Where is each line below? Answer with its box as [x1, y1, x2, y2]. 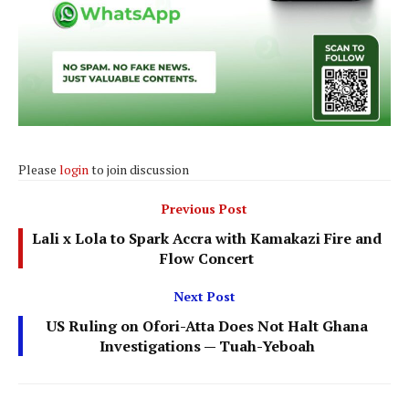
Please [18, 160, 59, 178]
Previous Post [162, 199, 247, 217]
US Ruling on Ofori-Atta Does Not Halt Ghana [46, 315, 368, 336]
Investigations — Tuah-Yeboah [99, 335, 315, 356]
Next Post [173, 287, 236, 305]
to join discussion [89, 160, 189, 178]
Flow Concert [160, 247, 254, 268]
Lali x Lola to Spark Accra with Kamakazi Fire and [32, 227, 382, 248]
